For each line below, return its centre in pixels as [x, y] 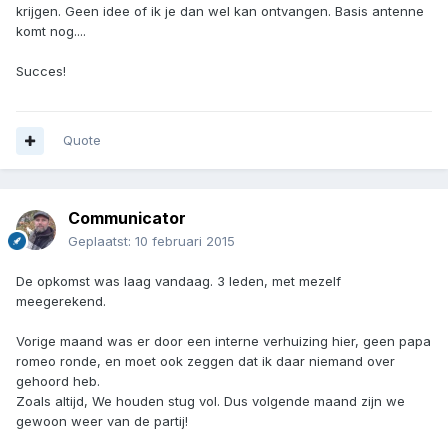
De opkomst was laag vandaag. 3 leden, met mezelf [178, 281]
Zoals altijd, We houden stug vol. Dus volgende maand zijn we [210, 401]
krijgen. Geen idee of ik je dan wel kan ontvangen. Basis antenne [220, 11]
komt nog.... [51, 31]
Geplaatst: [101, 241]
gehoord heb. [58, 381]
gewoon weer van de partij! [102, 421]
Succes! [41, 71]
